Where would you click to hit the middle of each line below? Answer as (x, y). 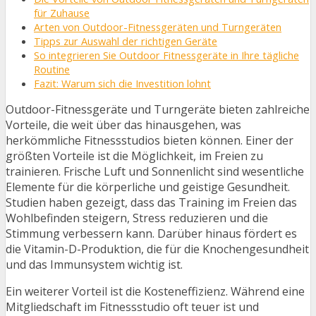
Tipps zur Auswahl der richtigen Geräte (126, 41)
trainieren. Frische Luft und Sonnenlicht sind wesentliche (155, 171)
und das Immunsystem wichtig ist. (94, 265)
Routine (52, 69)
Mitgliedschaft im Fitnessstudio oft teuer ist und (132, 307)
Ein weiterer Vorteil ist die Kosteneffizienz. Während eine (155, 291)
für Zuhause (62, 13)
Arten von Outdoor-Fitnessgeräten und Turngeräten (158, 27)
